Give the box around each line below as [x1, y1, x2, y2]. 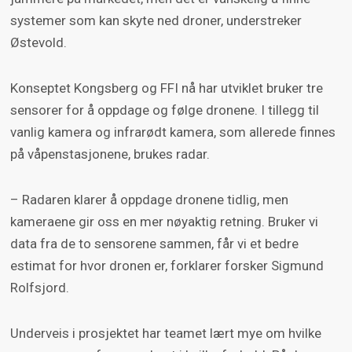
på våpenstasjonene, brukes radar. [9, 146, 213, 163]
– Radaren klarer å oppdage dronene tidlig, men [9, 192, 288, 208]
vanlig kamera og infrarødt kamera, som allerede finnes [9, 124, 335, 141]
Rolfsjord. [9, 280, 69, 296]
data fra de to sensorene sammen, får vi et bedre [9, 236, 299, 252]
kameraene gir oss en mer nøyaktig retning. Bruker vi [9, 214, 318, 230]
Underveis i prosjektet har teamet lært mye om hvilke [9, 325, 321, 342]
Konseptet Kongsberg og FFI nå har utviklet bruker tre [9, 80, 323, 97]
